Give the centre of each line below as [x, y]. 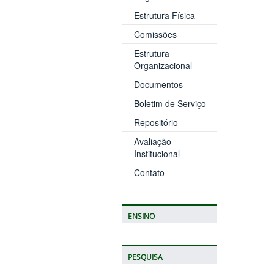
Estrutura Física [164, 15]
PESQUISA [145, 257]
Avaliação [152, 141]
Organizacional [163, 65]
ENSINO [141, 216]
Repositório [156, 122]
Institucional [157, 153]
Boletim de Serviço [170, 103]
